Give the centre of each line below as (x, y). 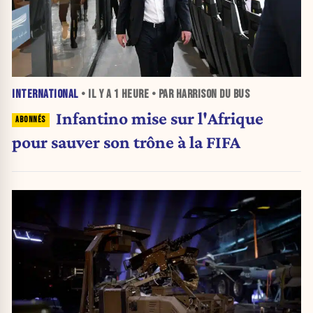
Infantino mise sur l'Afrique (159, 118)
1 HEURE (131, 94)
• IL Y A (96, 94)
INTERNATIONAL (45, 94)
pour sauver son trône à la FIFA (126, 141)
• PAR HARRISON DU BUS (199, 94)
